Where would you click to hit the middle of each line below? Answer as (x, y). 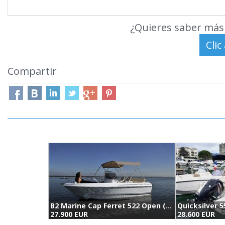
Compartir (32, 71)
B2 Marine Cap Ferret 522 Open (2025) (169, 206)
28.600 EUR (196, 214)
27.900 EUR (69, 214)
